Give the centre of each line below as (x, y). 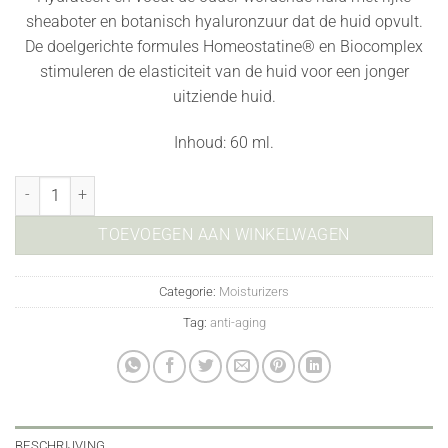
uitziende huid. (224, 97)
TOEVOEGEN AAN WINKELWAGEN (224, 234)
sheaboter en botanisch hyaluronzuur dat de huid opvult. (224, 22)
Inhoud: (200, 142)
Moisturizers (254, 291)
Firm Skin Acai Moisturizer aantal (115, 186)
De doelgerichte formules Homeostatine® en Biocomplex (224, 47)
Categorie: (189, 291)
